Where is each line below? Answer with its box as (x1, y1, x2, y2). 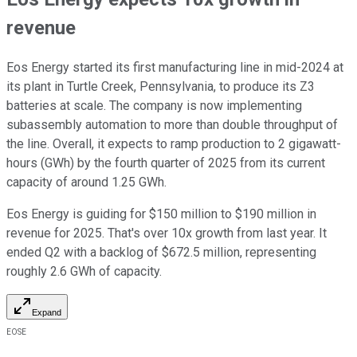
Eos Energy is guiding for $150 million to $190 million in (6, 206, 316, 222)
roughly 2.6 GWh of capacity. (6, 264, 162, 280)
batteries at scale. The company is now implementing (6, 98, 302, 114)
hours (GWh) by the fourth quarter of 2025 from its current (6, 155, 325, 171)
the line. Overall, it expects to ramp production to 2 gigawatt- (6, 136, 341, 152)
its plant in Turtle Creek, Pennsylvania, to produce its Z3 (6, 79, 315, 95)
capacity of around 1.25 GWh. (6, 175, 167, 190)
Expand (32, 308, 61, 318)
